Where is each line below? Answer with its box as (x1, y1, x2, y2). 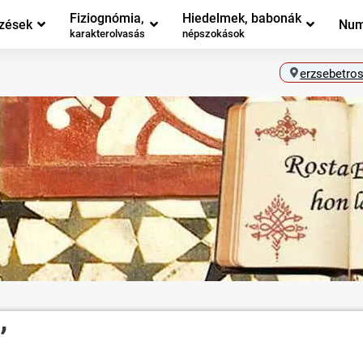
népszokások (182, 28, 245, 41)
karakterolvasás (70, 28, 145, 41)
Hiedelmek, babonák (182, 10, 301, 26)
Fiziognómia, (70, 10, 144, 26)
